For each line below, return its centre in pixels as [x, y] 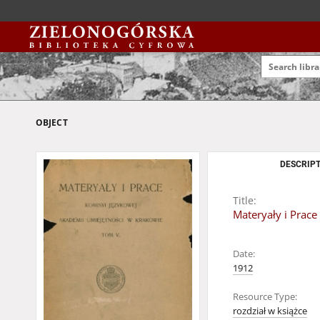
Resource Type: [265, 297]
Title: [245, 200]
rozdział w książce [270, 311]
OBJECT [52, 122]
